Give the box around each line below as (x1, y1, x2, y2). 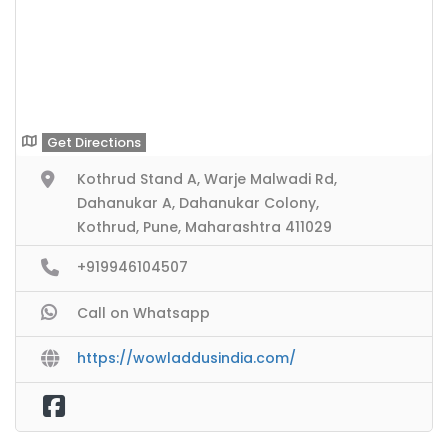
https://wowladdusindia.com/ (77, 348, 296, 369)
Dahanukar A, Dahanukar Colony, (77, 193, 319, 213)
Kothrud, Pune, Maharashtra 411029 (77, 217, 332, 237)
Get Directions (47, 133, 141, 152)
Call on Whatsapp (77, 302, 210, 323)
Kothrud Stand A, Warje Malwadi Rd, (77, 169, 337, 189)
